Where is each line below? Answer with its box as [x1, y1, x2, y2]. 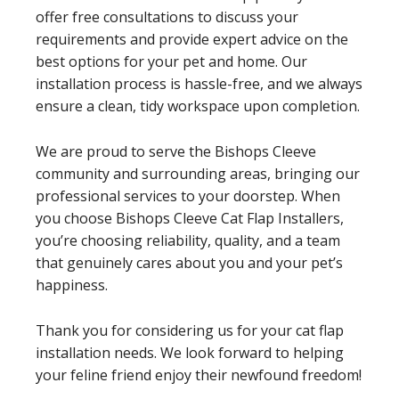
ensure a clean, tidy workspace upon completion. [36, 95, 360, 116]
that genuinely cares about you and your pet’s [36, 252, 343, 273]
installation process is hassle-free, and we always [36, 73, 362, 94]
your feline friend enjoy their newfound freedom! [36, 364, 362, 385]
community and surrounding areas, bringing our [36, 163, 360, 183]
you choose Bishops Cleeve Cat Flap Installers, [36, 208, 344, 228]
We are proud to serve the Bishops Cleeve [36, 141, 316, 161]
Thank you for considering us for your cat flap [36, 320, 344, 340]
